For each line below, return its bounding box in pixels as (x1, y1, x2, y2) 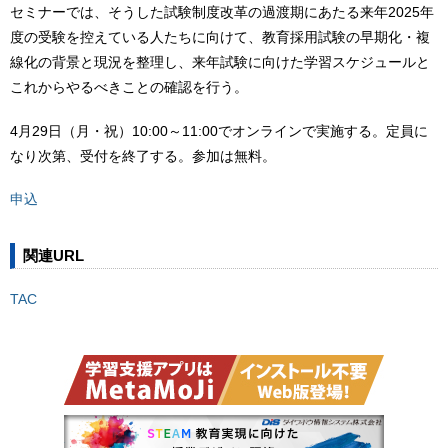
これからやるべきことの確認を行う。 (10, 78, 248, 95)
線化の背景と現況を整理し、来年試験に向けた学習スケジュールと (10, 53, 430, 70)
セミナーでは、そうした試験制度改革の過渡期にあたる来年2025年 (10, 3, 434, 20)
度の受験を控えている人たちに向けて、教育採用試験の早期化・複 (10, 28, 430, 45)
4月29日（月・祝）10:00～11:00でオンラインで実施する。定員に (10, 122, 428, 139)
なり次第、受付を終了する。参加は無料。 (10, 147, 276, 164)
